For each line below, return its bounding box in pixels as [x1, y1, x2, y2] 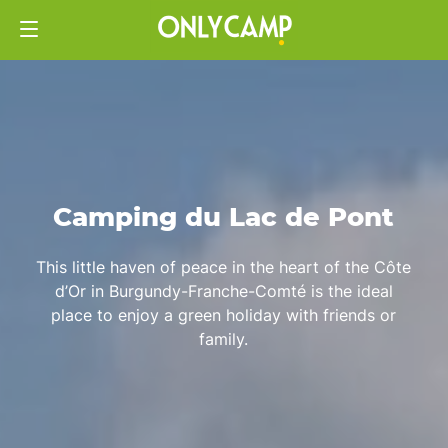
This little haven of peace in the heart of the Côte [36, 256, 412, 277]
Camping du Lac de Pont [53, 201, 395, 234]
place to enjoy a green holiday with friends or [51, 304, 397, 325]
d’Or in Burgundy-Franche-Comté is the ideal [54, 280, 393, 301]
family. [199, 328, 249, 349]
